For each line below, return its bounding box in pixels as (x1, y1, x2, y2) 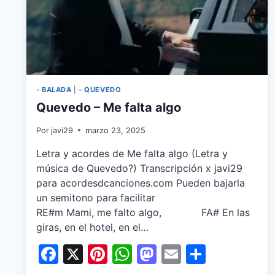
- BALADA (36, 85, 72, 95)
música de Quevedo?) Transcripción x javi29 (36, 161, 242, 174)
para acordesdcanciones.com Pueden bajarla (36, 176, 245, 189)
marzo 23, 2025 (85, 125, 146, 135)
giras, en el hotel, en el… (36, 220, 149, 233)
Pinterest (107, 241, 192, 266)
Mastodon (157, 241, 250, 266)
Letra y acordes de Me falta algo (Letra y (36, 147, 228, 160)
